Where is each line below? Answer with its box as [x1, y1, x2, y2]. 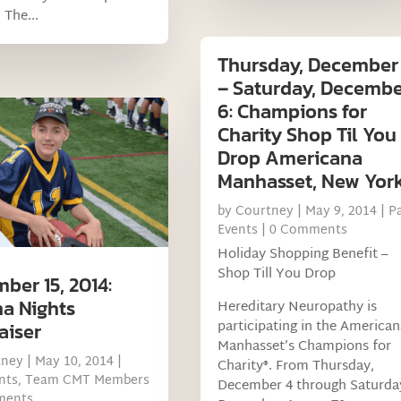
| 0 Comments [257, 219, 347, 243]
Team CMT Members [24, 369, 149, 392]
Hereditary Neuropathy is [217, 295, 377, 320]
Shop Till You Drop [217, 262, 336, 287]
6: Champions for [217, 97, 367, 127]
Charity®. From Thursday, [217, 354, 374, 380]
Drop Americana [217, 143, 363, 174]
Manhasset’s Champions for [217, 335, 391, 360]
